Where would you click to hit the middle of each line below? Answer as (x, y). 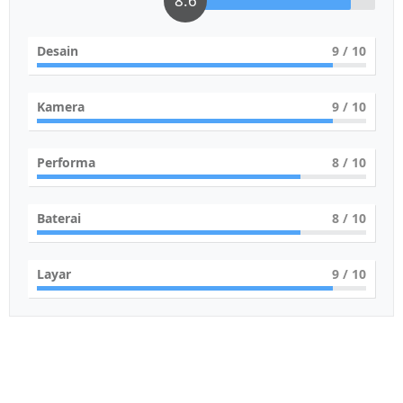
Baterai (59, 218)
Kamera (61, 107)
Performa (66, 162)
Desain (58, 51)
